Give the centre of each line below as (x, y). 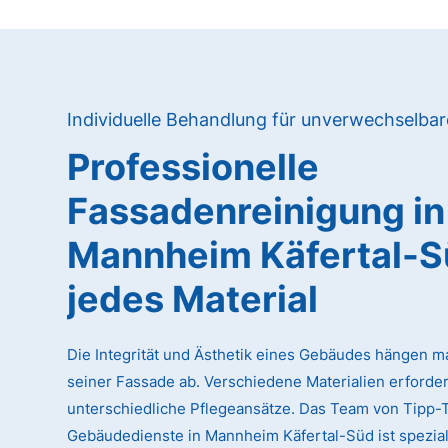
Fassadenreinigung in (256, 211)
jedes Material (193, 299)
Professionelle (193, 167)
